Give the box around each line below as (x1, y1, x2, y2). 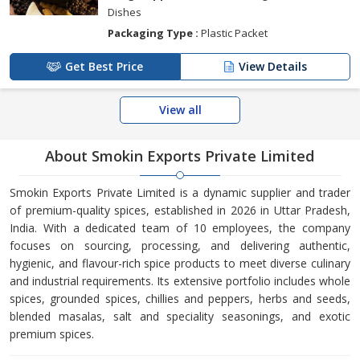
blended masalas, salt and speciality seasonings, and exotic (10, 309, 350, 325)
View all (158, 102, 202, 118)
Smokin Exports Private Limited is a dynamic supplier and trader (10, 185, 350, 201)
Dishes (108, 5, 141, 20)
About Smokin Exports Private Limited (45, 146, 315, 166)
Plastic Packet (198, 26, 268, 41)
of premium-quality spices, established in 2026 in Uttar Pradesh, (10, 202, 350, 219)
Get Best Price (65, 59, 143, 75)
